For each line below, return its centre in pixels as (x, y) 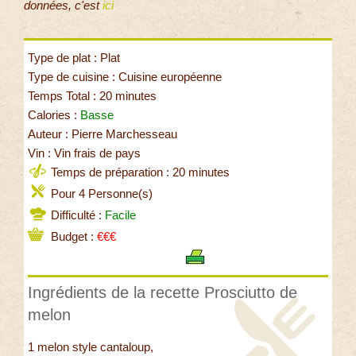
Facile (120, 215)
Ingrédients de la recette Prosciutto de (163, 292)
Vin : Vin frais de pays (84, 153)
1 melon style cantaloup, (91, 346)
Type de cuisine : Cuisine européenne (125, 76)
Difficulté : (76, 215)
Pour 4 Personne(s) (100, 193)
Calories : (54, 114)
